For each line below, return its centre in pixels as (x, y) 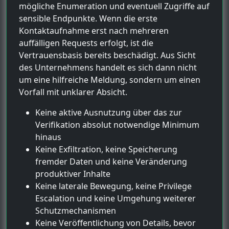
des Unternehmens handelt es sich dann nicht (108, 67)
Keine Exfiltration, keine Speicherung (106, 149)
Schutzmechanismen (76, 210)
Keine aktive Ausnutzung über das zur (109, 112)
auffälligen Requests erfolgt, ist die (86, 43)
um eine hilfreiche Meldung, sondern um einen (110, 79)
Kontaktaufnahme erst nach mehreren (94, 30)
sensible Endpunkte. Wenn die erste (88, 18)
